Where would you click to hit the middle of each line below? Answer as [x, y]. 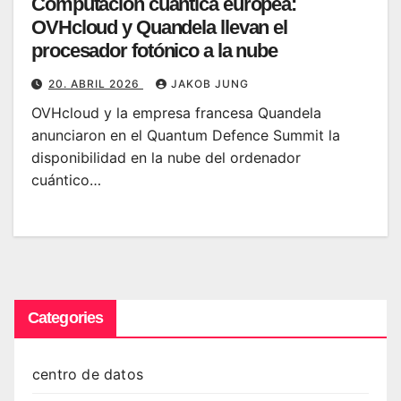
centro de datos [88, 374]
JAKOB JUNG [210, 83]
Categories [65, 317]
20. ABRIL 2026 [96, 83]
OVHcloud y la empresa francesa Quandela [176, 112]
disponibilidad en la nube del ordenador [166, 157]
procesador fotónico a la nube [155, 50]
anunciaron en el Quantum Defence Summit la [186, 135]
